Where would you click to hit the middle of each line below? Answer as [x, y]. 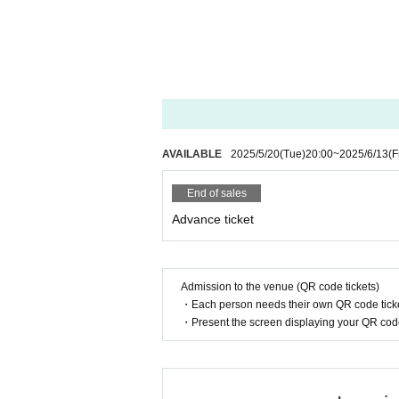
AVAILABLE [192, 154]
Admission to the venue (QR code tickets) [280, 287]
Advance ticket [213, 219]
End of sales [216, 193]
